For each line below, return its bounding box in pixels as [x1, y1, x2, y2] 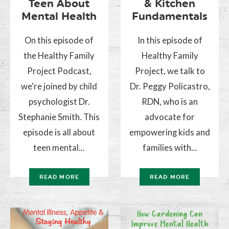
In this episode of [137, 34, 202, 45]
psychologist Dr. [28, 96, 90, 107]
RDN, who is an [142, 96, 198, 107]
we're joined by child [21, 80, 98, 91]
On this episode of [25, 34, 94, 45]
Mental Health [21, 9, 97, 22]
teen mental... [33, 142, 85, 153]
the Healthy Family [24, 50, 95, 61]
